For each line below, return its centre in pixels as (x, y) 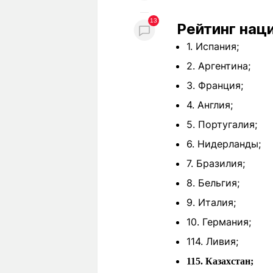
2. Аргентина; (218, 66)
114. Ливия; (212, 241)
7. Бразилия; (216, 163)
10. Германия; (219, 222)
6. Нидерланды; (224, 144)
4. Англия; (210, 105)
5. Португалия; (222, 124)
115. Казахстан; (220, 261)
